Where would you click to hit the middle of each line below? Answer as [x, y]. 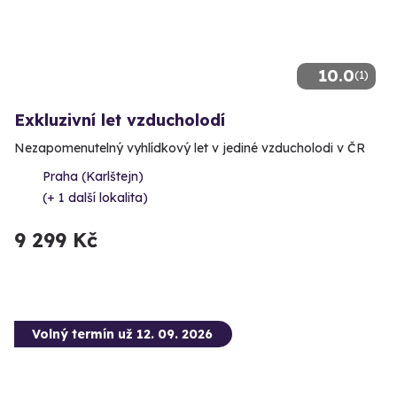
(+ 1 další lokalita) [95, 197]
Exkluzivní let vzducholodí [120, 120]
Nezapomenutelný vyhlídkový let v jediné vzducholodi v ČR [190, 148]
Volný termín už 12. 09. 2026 [122, 334]
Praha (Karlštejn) [93, 176]
